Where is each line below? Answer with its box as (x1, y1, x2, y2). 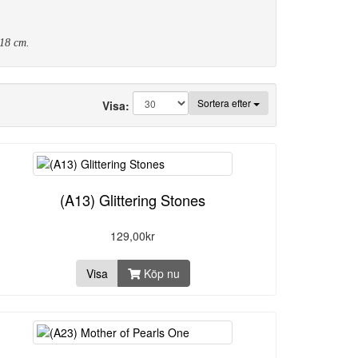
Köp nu (140, 265, 180, 281)
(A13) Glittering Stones (60, 189, 205, 210)
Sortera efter (197, 96, 253, 109)
